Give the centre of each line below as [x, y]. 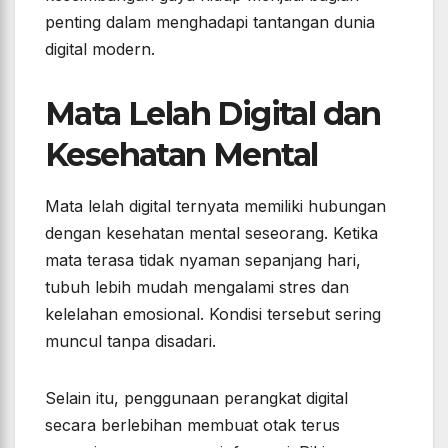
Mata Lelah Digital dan [213, 114]
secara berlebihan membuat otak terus [192, 425]
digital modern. [100, 49]
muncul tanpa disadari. [130, 341]
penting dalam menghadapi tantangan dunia [210, 22]
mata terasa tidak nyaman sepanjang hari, [203, 260]
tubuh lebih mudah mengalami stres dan [197, 287]
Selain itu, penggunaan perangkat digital [196, 398]
